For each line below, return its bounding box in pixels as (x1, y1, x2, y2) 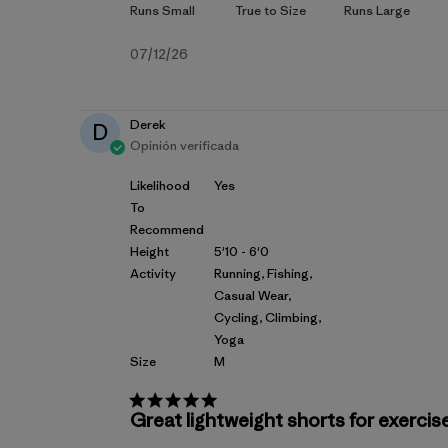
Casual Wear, (214, 286, 291, 304)
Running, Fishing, (214, 264, 312, 282)
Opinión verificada (130, 136, 239, 154)
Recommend (130, 220, 204, 238)
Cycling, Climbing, (214, 308, 321, 326)
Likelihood (130, 176, 190, 194)
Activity (130, 264, 176, 282)
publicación (187, 87, 278, 110)
